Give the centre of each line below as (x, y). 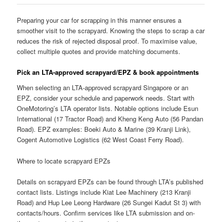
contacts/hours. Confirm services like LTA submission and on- (106, 213)
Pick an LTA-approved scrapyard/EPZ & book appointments (108, 72)
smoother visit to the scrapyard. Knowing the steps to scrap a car (111, 30)
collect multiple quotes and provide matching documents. (99, 51)
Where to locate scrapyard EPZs (64, 161)
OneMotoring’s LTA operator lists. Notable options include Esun (108, 109)
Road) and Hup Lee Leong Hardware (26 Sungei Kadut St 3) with (109, 202)
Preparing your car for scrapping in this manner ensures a (99, 20)
